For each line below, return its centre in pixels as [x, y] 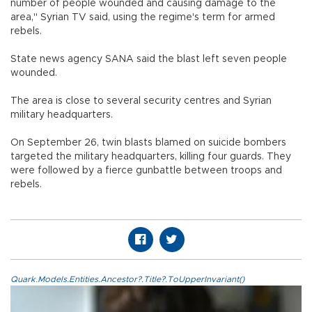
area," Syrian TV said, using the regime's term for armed [143, 18]
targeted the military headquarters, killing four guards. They [151, 157]
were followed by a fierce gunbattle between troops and [146, 171]
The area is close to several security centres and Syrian [141, 101]
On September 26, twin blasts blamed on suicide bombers [148, 143]
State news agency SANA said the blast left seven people [149, 60]
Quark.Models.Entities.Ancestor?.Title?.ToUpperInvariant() [127, 280]
